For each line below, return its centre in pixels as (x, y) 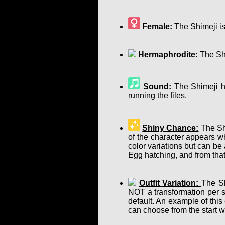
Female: (157, 26)
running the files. (157, 95)
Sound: (157, 86)
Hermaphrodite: (168, 54)
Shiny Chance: (171, 128)
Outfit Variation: (170, 183)
